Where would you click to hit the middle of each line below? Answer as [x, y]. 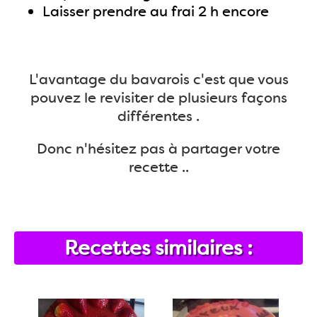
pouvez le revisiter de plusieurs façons [158, 98]
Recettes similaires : [158, 248]
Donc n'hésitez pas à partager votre [158, 149]
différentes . [158, 116]
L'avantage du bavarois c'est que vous [158, 79]
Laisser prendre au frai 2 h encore [156, 11]
